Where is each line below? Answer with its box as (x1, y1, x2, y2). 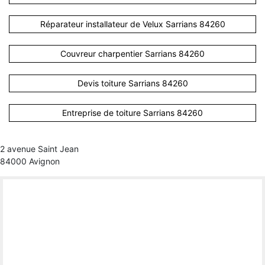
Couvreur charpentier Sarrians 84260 (60, 49, 205, 59)
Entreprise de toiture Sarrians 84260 (62, 107, 203, 118)
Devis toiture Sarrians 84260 (77, 78, 188, 89)
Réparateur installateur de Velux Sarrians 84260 (40, 19, 225, 30)
